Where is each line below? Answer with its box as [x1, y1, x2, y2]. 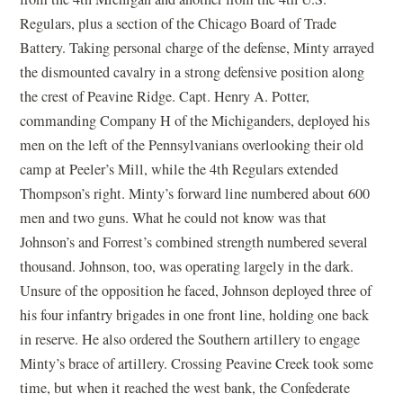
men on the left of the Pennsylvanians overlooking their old [20, 134, 364, 155]
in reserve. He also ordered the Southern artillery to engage [20, 328, 361, 349]
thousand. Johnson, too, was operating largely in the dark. [20, 255, 354, 276]
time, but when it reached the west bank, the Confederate [20, 377, 351, 398]
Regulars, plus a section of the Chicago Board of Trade [20, 13, 337, 33]
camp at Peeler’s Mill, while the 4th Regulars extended [20, 158, 339, 179]
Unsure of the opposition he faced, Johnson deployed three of [20, 280, 372, 300]
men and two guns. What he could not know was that [20, 207, 327, 228]
